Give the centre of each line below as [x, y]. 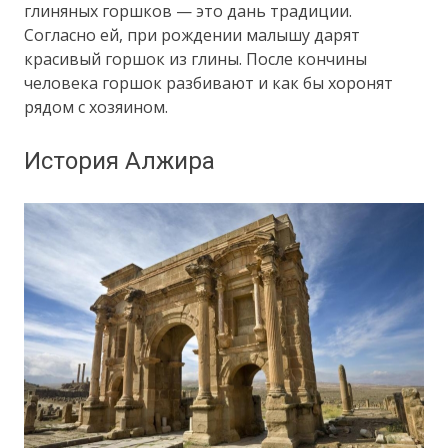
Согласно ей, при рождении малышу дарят [192, 34]
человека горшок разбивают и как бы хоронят [209, 82]
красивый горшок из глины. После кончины [196, 58]
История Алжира [120, 160]
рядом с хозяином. [96, 106]
